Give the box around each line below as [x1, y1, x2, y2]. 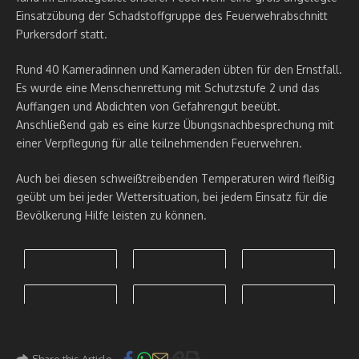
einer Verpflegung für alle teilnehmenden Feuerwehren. [16, 136, 302, 150]
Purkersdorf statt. [16, 27, 107, 41]
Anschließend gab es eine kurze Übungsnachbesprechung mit [16, 118, 334, 131]
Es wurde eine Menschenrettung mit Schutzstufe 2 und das [16, 81, 320, 95]
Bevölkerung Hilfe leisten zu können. [16, 208, 207, 222]
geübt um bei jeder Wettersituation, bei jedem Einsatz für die [16, 190, 328, 204]
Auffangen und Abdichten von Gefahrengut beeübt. [16, 99, 280, 113]
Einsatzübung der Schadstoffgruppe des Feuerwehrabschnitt [16, 9, 328, 22]
